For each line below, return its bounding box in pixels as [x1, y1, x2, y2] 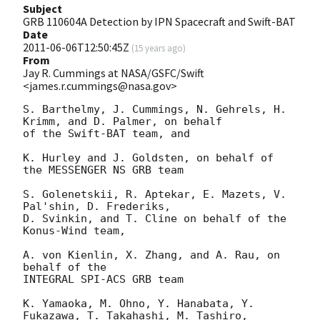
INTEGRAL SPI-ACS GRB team [23, 272, 184, 286]
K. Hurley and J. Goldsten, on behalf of [23, 151, 274, 164]
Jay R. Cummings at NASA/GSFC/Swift [23, 65, 204, 80]
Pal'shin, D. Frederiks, [23, 199, 171, 213]
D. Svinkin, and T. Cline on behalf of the [23, 211, 286, 225]
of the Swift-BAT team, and [23, 126, 190, 140]
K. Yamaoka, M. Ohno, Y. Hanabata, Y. [23, 296, 254, 310]
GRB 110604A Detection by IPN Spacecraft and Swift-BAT [23, 14, 296, 29]
